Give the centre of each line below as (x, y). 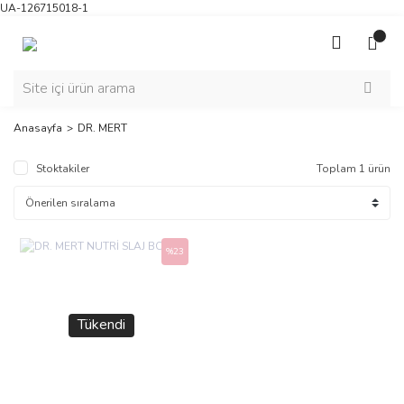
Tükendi (101, 325)
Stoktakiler (63, 169)
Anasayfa (38, 128)
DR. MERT (102, 128)
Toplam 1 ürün (353, 169)
